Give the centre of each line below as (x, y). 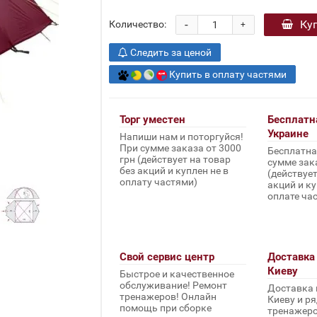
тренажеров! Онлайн (168, 297)
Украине (288, 134)
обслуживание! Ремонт (173, 286)
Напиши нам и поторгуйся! (181, 137)
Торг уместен (152, 120)
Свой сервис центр (167, 257)
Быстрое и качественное (177, 274)
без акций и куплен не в (174, 171)
